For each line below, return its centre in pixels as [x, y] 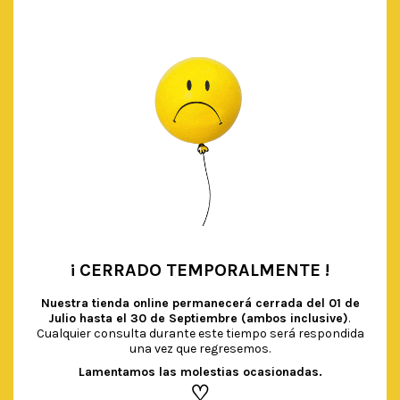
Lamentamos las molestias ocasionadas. [200, 371]
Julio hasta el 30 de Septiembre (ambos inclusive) [198, 318]
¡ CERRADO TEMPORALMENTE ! [200, 270]
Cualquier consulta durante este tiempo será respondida [200, 333]
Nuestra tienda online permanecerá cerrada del [184, 303]
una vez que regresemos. [200, 348]
